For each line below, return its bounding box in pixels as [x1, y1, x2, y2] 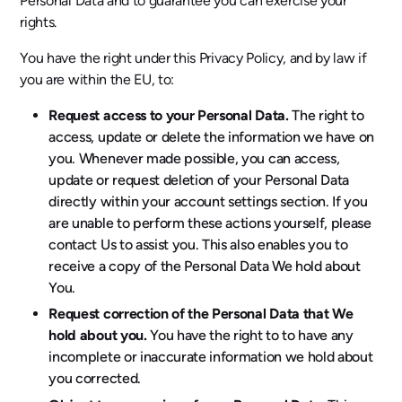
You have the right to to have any [146, 327, 354, 345]
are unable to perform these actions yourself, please [48, 214, 371, 232]
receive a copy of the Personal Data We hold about [48, 257, 361, 275]
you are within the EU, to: [20, 70, 175, 88]
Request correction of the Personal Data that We [48, 305, 354, 323]
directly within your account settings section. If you [48, 192, 368, 210]
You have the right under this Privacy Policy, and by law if [20, 48, 367, 66]
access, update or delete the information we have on [48, 127, 375, 145]
